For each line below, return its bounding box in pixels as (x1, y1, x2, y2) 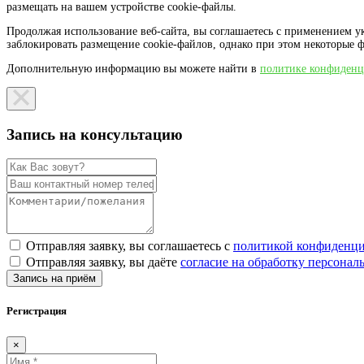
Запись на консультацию (6, 125, 183, 143)
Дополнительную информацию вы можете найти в (6, 62, 260, 75)
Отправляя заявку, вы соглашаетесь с (26, 239, 233, 253)
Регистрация (6, 305, 67, 318)
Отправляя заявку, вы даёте (26, 255, 180, 270)
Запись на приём (13, 272, 96, 285)
